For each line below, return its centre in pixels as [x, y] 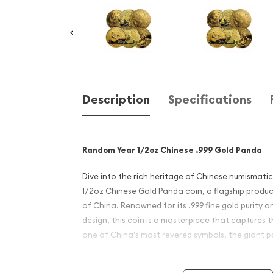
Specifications [210, 99]
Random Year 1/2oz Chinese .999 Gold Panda [172, 151]
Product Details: [116, 261]
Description [116, 99]
